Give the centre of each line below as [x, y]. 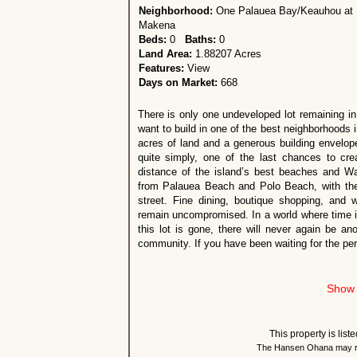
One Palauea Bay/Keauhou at [282, 11]
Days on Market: [179, 83]
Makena [157, 25]
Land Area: [167, 54]
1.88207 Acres [228, 54]
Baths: [202, 40]
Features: [161, 69]
